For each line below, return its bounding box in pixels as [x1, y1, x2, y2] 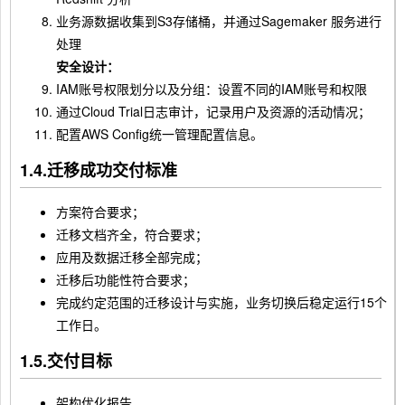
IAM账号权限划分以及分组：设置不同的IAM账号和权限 [56, 80, 367, 98]
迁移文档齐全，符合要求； [56, 225, 208, 243]
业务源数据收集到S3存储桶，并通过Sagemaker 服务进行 [56, 12, 381, 30]
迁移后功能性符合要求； [56, 270, 195, 288]
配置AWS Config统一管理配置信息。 [56, 125, 263, 143]
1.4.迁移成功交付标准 [20, 158, 177, 182]
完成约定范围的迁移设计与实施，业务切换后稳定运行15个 [56, 293, 387, 311]
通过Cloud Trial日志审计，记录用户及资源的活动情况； [56, 102, 371, 120]
